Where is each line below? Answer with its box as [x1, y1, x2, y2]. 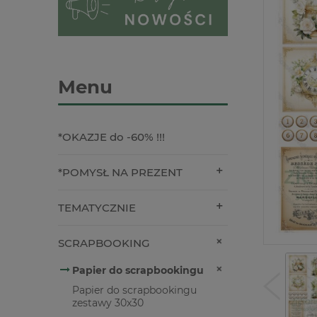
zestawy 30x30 [72, 296, 144, 310]
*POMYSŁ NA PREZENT [58, 166, 183, 180]
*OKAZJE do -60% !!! [58, 130, 165, 144]
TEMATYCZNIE [58, 201, 136, 215]
